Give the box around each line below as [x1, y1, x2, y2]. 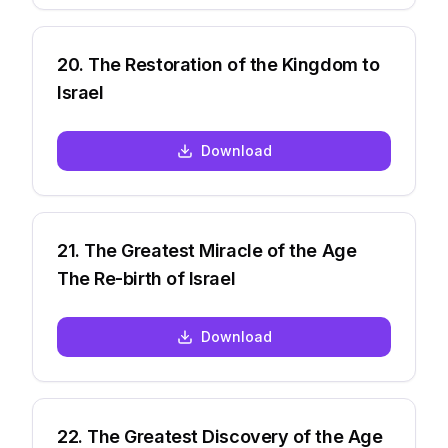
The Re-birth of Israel [57, 268, 236, 289]
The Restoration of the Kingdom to [88, 54, 380, 75]
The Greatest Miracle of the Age [84, 240, 357, 261]
